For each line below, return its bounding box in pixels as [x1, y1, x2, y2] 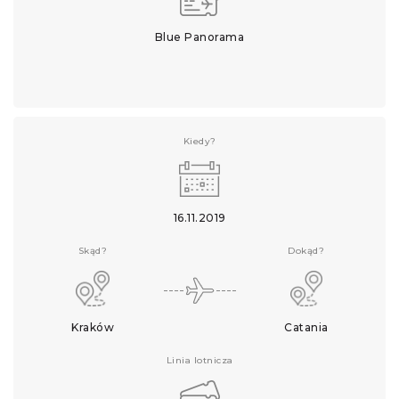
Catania [284, 321, 329, 334]
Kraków [71, 321, 115, 334]
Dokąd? [288, 245, 325, 256]
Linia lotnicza [166, 354, 233, 366]
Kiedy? [183, 135, 216, 147]
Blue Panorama [154, 30, 245, 44]
